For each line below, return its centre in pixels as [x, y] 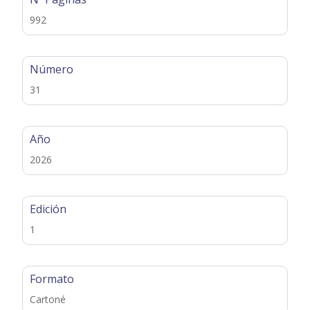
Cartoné [48, 300]
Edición [48, 209]
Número [52, 70]
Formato [52, 279]
